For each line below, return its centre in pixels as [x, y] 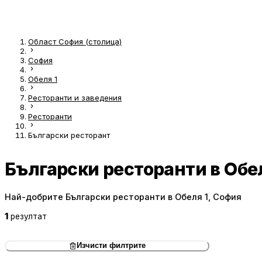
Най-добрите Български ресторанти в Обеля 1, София [123, 196]
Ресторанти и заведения [75, 98]
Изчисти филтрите [111, 246]
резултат [29, 217]
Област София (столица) [75, 42]
